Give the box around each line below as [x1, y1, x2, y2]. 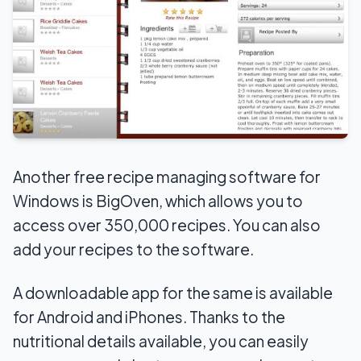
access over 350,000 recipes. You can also [13, 215, 321, 235]
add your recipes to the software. [13, 239, 254, 259]
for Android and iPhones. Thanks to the [13, 307, 285, 327]
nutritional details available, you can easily [13, 331, 309, 351]
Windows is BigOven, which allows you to [13, 191, 303, 211]
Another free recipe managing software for [13, 167, 321, 187]
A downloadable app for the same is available [13, 283, 333, 303]
